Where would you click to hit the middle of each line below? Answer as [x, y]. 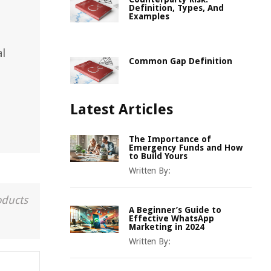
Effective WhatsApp [171, 218]
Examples [149, 16]
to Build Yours [158, 156]
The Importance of [170, 139]
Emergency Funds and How [186, 148]
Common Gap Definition [181, 61]
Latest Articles [122, 109]
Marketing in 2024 [167, 227]
